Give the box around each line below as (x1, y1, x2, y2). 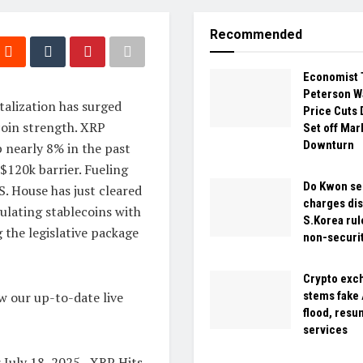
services (303, 322, 348, 338)
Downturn (303, 138, 354, 153)
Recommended (210, 27, 302, 43)
